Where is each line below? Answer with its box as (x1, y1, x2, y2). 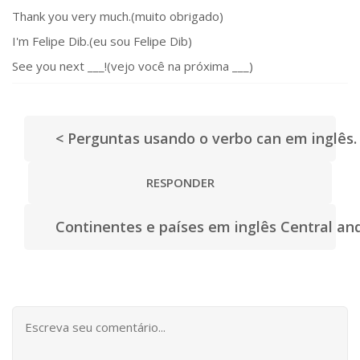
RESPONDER (145, 174, 215, 191)
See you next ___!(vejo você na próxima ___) (12, 58, 253, 75)
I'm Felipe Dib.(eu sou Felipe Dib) (12, 33, 192, 50)
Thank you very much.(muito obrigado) (12, 8, 223, 25)
